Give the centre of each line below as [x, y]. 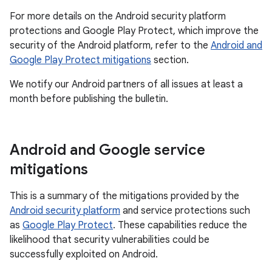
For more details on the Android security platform [118, 16]
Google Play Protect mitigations [80, 60]
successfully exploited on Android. [84, 254]
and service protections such [185, 211]
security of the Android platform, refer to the [110, 46]
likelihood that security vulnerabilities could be [110, 240]
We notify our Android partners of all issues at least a [126, 84]
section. [170, 60]
